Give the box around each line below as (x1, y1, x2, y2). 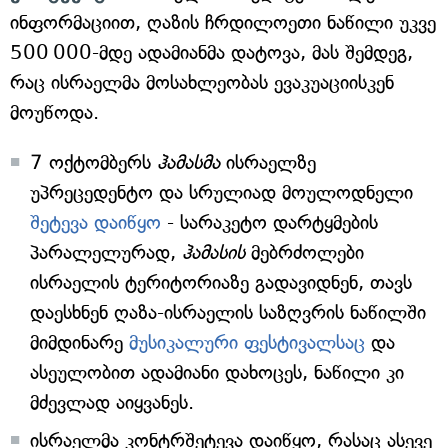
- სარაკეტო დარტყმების (161, 211, 378, 234)
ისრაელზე (220, 151, 316, 174)
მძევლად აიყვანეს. (30, 391, 194, 414)
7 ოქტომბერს (30, 151, 157, 174)
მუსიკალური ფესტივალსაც (123, 331, 365, 354)
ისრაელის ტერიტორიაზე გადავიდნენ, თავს (30, 271, 412, 294)
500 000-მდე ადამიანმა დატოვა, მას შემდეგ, (10, 41, 413, 64)
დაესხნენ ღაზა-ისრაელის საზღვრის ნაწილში (30, 301, 426, 324)
